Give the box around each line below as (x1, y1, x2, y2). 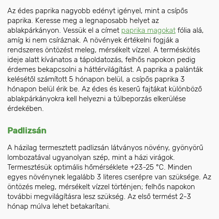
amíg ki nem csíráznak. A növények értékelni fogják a (7, 35, 179, 44)
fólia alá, (175, 25, 204, 35)
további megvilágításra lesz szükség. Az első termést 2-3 (7, 192, 191, 201)
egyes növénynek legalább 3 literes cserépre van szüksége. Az (7, 172, 211, 181)
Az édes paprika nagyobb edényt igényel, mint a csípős (7, 6, 188, 15)
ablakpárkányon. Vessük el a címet (7, 25, 121, 35)
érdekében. (7, 104, 44, 113)
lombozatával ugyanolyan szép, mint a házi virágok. (7, 153, 175, 162)
